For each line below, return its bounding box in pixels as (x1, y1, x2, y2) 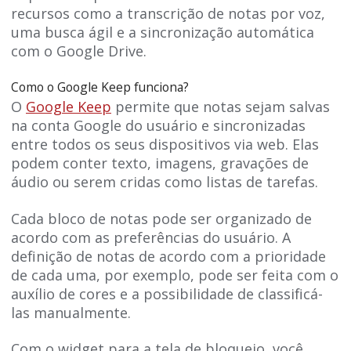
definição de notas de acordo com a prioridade (11, 246, 326, 266)
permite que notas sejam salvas (111, 97, 330, 117)
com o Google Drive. (11, 41, 147, 60)
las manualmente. (11, 302, 131, 322)
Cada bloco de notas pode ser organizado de (11, 208, 312, 228)
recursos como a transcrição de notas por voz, (11, 3, 325, 23)
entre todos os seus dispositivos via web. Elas (11, 135, 319, 154)
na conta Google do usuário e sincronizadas (11, 116, 306, 136)
